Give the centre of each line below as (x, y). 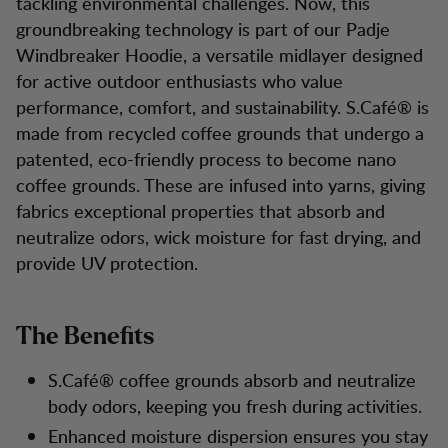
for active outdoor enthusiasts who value (179, 80)
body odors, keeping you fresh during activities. (235, 405)
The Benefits (85, 337)
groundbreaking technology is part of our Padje (203, 28)
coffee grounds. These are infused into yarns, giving (220, 184)
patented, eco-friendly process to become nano (206, 158)
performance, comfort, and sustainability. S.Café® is (222, 106)
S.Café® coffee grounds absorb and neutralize (232, 379)
